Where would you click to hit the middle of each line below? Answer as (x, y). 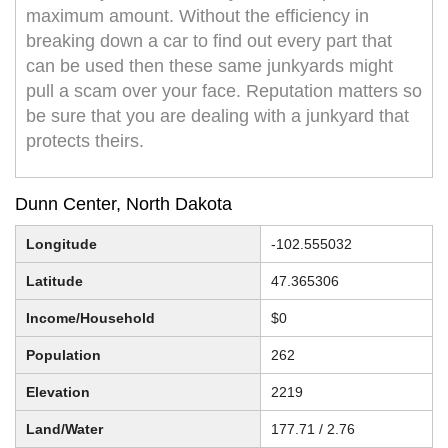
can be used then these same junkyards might (209, 66)
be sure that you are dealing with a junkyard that (217, 116)
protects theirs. (85, 141)
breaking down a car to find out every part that (209, 41)
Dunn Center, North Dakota (123, 204)
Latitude (54, 281)
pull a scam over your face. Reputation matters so (224, 91)
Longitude (61, 244)
